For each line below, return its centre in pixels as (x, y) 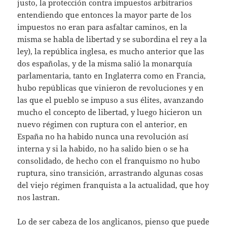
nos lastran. (39, 197)
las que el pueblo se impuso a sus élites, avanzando (111, 100)
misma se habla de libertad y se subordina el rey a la (112, 39)
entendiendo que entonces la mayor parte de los (105, 14)
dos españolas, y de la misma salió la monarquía (105, 63)
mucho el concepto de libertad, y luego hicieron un (110, 112)
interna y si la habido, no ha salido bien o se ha (103, 148)
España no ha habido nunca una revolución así (103, 136)
